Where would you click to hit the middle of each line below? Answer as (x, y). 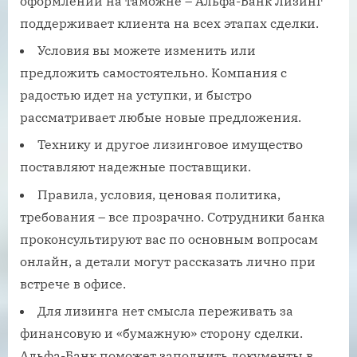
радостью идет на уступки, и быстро (136, 94)
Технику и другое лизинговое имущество (170, 145)
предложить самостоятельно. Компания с (153, 72)
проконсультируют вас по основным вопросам (169, 239)
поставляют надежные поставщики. (135, 167)
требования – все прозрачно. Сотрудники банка (173, 216)
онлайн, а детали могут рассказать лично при (168, 261)
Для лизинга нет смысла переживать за (165, 311)
